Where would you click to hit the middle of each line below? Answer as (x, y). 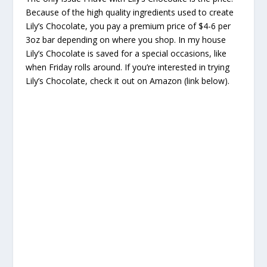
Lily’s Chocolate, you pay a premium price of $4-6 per (128, 26)
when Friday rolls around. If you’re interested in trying (127, 67)
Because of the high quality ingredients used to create (129, 13)
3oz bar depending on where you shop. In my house (125, 40)
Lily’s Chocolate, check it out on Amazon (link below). (127, 81)
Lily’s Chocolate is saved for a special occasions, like (126, 54)
